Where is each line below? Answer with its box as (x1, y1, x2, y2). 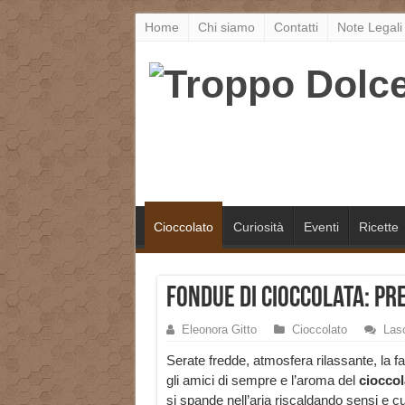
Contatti (273, 20, 318, 34)
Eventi (303, 220, 339, 235)
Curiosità (232, 220, 284, 235)
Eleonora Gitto (181, 323, 257, 337)
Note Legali (336, 20, 402, 34)
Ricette (358, 220, 399, 235)
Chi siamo (197, 20, 255, 34)
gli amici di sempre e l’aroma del (165, 372, 359, 389)
